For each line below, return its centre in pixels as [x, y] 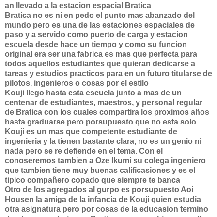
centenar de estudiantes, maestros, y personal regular [104, 102]
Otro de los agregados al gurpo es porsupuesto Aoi [99, 190]
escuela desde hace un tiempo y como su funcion [96, 44]
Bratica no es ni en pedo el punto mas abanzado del [100, 15]
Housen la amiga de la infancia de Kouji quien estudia [103, 199]
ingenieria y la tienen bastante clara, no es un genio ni [103, 141]
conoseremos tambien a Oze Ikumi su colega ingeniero [105, 161]
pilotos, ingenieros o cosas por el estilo [77, 83]
